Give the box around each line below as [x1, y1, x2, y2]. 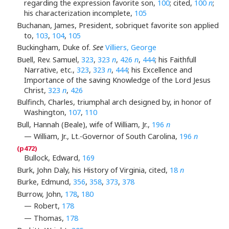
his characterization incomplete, [24, 8, 134, 18]
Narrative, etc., [24, 64, 77, 75]
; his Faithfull [154, 54, 196, 64]
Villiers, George [105, 42, 156, 53]
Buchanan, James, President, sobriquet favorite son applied [16, 20, 219, 30]
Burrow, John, [16, 189, 65, 199]
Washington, [24, 107, 68, 118]
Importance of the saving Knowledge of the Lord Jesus [24, 75, 211, 85]
